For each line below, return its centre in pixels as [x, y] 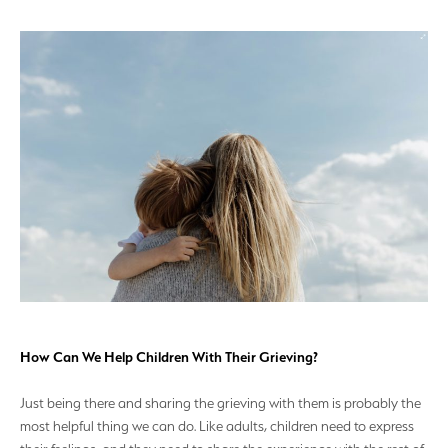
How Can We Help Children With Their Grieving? [169, 357]
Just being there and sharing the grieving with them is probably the [220, 402]
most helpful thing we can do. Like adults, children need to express [217, 425]
